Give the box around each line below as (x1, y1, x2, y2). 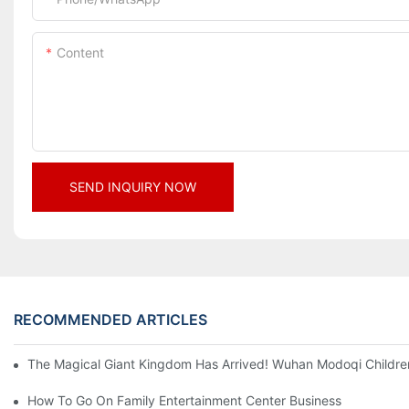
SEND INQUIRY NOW (69, 179, 196, 195)
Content (57, 45, 104, 61)
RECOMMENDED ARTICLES (14, 309, 207, 329)
